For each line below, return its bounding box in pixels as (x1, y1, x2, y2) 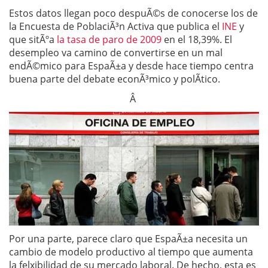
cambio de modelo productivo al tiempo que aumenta (9, 245, 253, 258)
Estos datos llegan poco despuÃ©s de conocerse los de (9, 7, 258, 20)
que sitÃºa (9, 33, 57, 46)
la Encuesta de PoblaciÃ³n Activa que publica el (9, 20, 222, 33)
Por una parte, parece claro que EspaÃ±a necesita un (9, 232, 248, 245)
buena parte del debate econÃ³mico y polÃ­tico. (9, 72, 220, 86)
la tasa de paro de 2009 (57, 33, 164, 46)
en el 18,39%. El (164, 33, 232, 46)
